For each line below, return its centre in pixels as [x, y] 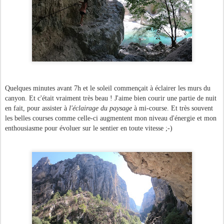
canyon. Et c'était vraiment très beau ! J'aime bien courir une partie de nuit [111, 98]
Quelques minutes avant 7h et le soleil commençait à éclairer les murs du [108, 88]
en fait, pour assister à [37, 108]
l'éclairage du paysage [100, 108]
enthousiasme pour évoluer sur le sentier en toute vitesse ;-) [89, 128]
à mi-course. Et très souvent [172, 108]
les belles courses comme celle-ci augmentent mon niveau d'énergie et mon [111, 118]
